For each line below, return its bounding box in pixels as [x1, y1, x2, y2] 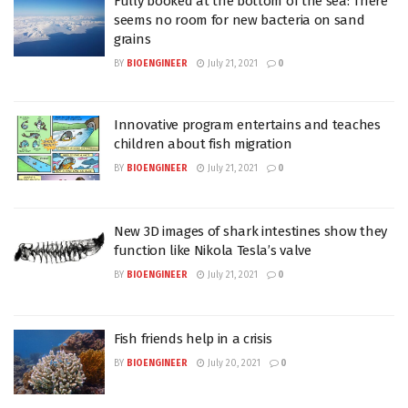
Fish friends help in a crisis [114, 330, 272, 347]
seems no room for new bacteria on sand [114, 11, 365, 28]
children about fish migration [114, 135, 292, 152]
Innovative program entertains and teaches [114, 116, 381, 133]
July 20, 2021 [205, 357, 260, 369]
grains [114, 30, 151, 47]
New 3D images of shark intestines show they [114, 223, 388, 240]
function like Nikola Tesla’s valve [114, 242, 311, 259]
